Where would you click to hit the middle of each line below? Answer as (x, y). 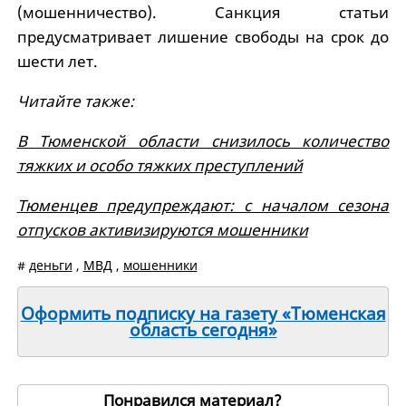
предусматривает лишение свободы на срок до (203, 36)
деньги (50, 265)
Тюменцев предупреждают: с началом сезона (203, 205)
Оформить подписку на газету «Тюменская (203, 313)
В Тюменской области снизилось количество (203, 140)
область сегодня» (203, 329)
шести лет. (57, 61)
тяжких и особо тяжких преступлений (159, 165)
